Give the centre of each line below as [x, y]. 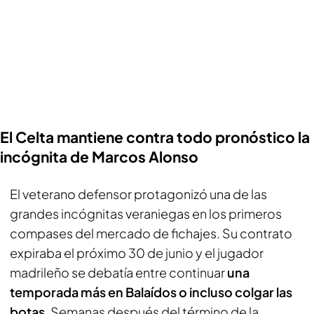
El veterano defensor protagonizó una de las [138, 193]
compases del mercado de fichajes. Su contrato [151, 233]
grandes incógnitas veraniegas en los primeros [146, 213]
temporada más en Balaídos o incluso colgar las [151, 292]
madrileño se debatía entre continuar [118, 272]
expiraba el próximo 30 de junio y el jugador [137, 252]
